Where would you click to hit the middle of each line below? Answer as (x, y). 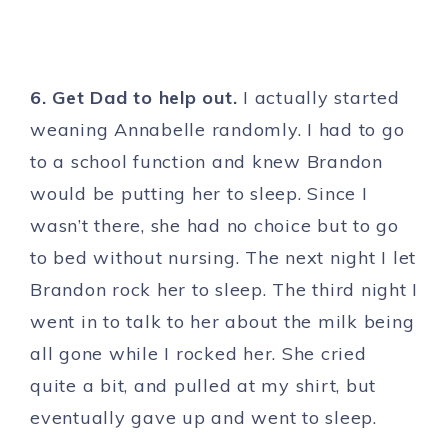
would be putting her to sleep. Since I (199, 194)
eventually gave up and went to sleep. (203, 418)
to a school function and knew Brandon (206, 162)
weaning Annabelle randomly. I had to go (217, 130)
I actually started (321, 98)
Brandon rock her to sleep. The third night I (224, 290)
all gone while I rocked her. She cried (198, 354)
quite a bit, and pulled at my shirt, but (203, 386)
